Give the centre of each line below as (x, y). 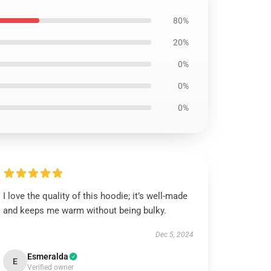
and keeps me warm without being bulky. (85, 211)
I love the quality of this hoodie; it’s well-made (96, 196)
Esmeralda (48, 256)
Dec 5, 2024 (174, 235)
